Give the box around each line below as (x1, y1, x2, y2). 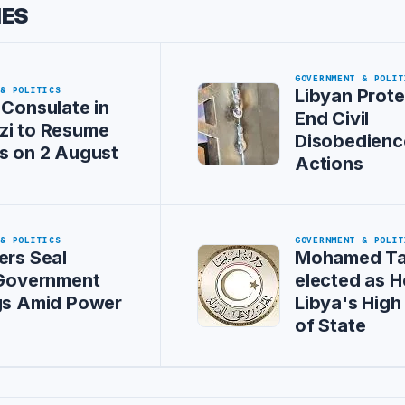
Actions (295, 153, 363, 174)
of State (295, 315, 366, 336)
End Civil (295, 108, 370, 129)
